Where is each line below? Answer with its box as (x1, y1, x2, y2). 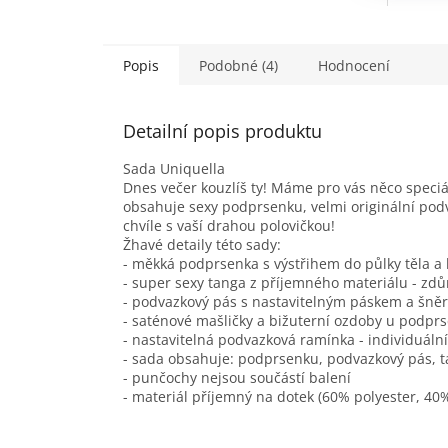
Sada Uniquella (123, 158, 225, 178)
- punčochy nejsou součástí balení (123, 367, 351, 387)
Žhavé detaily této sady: (123, 234, 281, 254)
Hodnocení (318, 55, 390, 75)
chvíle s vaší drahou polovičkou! (123, 215, 335, 235)
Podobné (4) (199, 55, 278, 75)
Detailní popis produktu (123, 118, 322, 143)
